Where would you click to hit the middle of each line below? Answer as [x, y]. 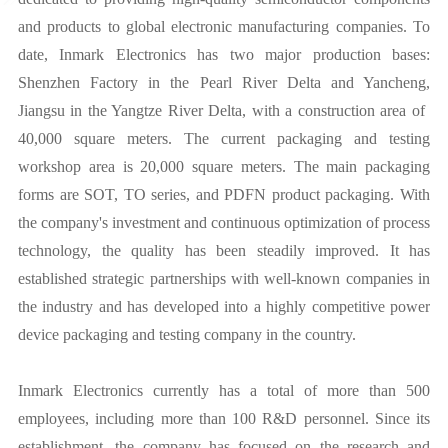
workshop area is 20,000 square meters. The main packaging [224, 166]
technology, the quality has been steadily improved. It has [224, 250]
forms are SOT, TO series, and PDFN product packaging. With [224, 194]
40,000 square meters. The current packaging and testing [224, 138]
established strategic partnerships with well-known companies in [224, 278]
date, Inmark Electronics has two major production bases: [224, 54]
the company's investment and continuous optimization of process [224, 222]
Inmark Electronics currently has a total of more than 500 [224, 390]
